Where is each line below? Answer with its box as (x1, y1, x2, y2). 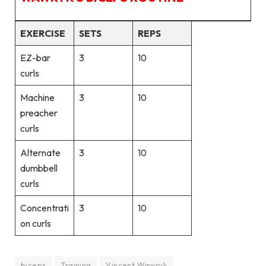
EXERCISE (20, 27, 65, 39)
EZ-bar (20, 51, 50, 64)
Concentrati (20, 201, 69, 214)
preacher (20, 106, 58, 119)
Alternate (20, 146, 61, 159)
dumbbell (20, 161, 58, 174)
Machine (20, 91, 55, 103)
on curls (20, 217, 51, 229)
